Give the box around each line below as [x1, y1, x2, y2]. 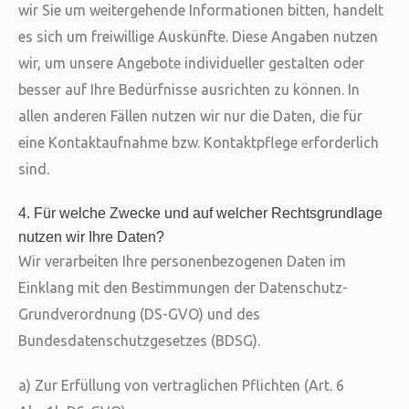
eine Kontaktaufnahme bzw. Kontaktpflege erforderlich [18, 134, 379, 151]
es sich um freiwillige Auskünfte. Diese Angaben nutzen [18, 28, 378, 45]
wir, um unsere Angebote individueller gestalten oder [18, 55, 364, 71]
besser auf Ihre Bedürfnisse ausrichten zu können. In [18, 81, 360, 98]
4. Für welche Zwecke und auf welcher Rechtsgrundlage [18, 204, 383, 221]
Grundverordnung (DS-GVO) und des [18, 306, 260, 322]
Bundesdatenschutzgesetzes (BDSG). [18, 332, 260, 349]
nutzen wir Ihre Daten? [18, 228, 164, 245]
